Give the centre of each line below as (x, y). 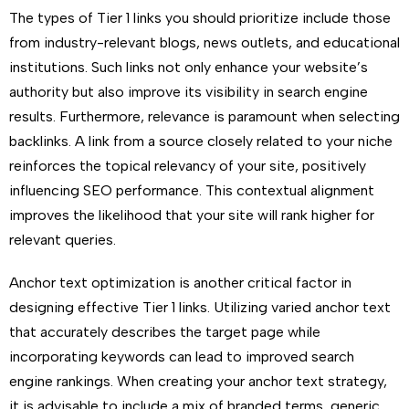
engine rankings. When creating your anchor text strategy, (198, 381)
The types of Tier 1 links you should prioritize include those (200, 18)
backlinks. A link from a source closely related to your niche (201, 141)
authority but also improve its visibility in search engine (189, 92)
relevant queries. (63, 240)
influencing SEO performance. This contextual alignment (192, 190)
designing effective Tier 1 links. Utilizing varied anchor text (200, 307)
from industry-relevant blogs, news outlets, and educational (204, 42)
